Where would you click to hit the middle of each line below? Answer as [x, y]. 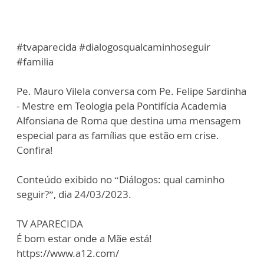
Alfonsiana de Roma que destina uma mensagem [129, 121]
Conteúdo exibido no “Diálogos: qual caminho [121, 179]
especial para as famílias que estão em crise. [118, 135]
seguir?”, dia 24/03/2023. [74, 194]
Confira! [35, 150]
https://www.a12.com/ [68, 253]
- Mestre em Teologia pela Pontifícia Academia [121, 106]
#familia [35, 62]
